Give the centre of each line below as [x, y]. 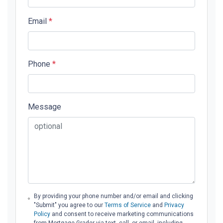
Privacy [174, 205]
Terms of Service [127, 205]
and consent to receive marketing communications [122, 214]
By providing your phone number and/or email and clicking [113, 196]
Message [45, 107]
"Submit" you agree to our [69, 205]
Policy [42, 214]
